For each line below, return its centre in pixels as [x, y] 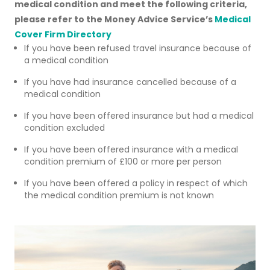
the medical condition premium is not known [119, 195]
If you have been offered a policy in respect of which [136, 183]
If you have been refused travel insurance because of [138, 48]
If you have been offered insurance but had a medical [139, 116]
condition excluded [64, 128]
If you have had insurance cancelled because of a [130, 82]
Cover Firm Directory [63, 34]
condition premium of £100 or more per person [123, 162]
